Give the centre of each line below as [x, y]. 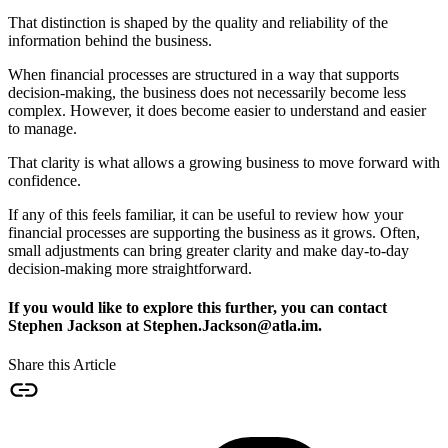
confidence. [44, 180]
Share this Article [62, 365]
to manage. [42, 128]
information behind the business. [110, 40]
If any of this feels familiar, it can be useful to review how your [205, 214]
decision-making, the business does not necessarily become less [207, 92]
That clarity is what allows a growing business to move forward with [224, 162]
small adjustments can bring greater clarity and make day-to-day [208, 250]
